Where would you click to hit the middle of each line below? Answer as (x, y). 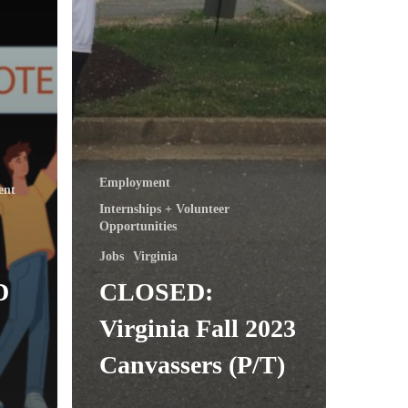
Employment (135, 182)
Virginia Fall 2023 (198, 328)
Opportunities (138, 226)
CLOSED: (156, 291)
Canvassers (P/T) (192, 364)
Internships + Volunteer (164, 209)
